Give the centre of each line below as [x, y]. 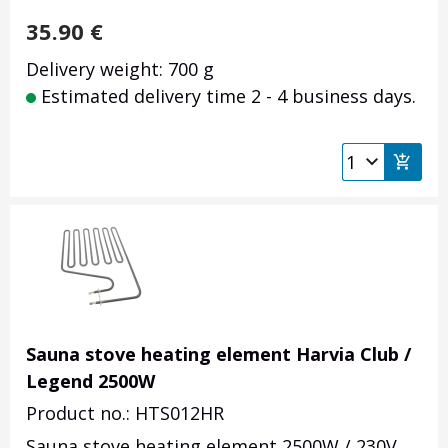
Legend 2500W [90, 381]
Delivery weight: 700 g [120, 69]
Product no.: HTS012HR [125, 413]
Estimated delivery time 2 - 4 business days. [226, 96]
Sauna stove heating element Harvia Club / [218, 354]
